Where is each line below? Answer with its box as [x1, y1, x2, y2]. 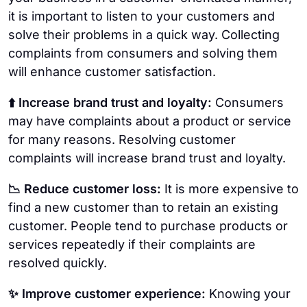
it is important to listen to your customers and [8, 8, 275, 23]
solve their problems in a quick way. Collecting [8, 27, 280, 42]
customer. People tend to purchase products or [8, 218, 288, 233]
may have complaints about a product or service [8, 113, 291, 128]
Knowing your [209, 286, 291, 301]
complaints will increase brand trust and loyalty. [8, 150, 286, 165]
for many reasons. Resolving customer [8, 132, 236, 147]
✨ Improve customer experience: [8, 286, 209, 301]
